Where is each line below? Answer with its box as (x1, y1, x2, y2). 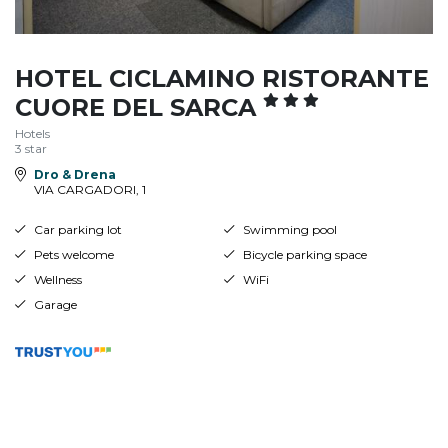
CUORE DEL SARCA (15, 92, 263, 122)
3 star (15, 140, 47, 156)
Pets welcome (33, 246, 114, 262)
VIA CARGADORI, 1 (33, 181, 146, 197)
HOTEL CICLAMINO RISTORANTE (15, 63, 429, 93)
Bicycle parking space (242, 246, 367, 262)
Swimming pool (242, 221, 337, 237)
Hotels (15, 125, 50, 141)
